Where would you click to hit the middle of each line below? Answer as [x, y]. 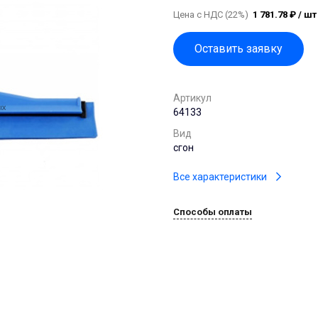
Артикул [192, 98]
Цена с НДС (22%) [213, 14]
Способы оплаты [213, 212]
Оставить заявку [238, 48]
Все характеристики [220, 176]
